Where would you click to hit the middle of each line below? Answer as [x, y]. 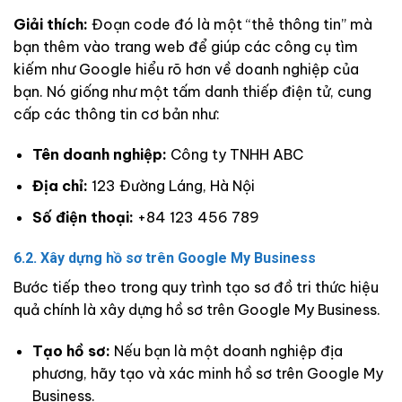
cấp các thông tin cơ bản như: [117, 114]
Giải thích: [52, 24]
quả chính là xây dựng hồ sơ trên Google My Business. [197, 310]
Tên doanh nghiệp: [99, 155]
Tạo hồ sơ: [71, 351]
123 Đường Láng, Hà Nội [171, 185]
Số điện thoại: [83, 217]
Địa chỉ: [60, 185]
